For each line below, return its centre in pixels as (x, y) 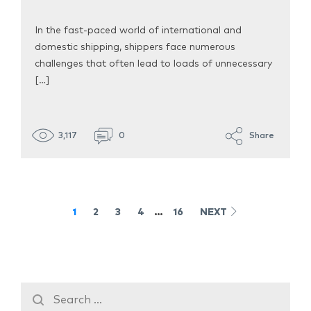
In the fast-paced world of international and (138, 31)
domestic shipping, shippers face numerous (135, 48)
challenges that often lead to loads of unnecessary (153, 64)
